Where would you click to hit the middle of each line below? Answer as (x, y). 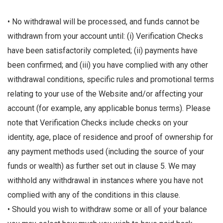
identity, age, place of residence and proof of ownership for (110, 137)
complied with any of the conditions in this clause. (94, 195)
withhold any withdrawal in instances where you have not (105, 181)
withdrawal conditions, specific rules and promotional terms (111, 80)
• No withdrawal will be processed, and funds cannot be (104, 22)
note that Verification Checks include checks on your (98, 123)
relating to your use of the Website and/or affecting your (105, 94)
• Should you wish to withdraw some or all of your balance (107, 210)
